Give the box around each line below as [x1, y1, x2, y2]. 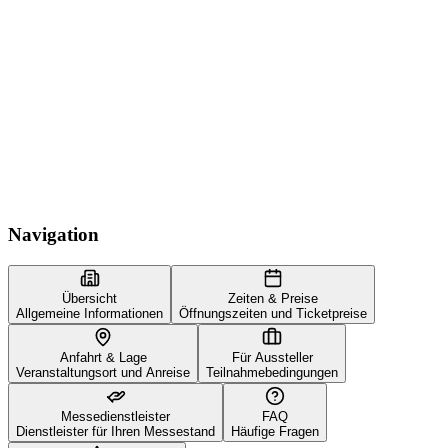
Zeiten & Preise [228, 290, 318, 306]
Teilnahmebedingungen [206, 364, 338, 380]
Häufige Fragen [231, 423, 319, 439]
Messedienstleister [61, 408, 170, 424]
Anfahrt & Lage [59, 349, 147, 365]
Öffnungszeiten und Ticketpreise [179, 305, 367, 321]
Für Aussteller [231, 349, 313, 365]
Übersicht [62, 290, 117, 306]
